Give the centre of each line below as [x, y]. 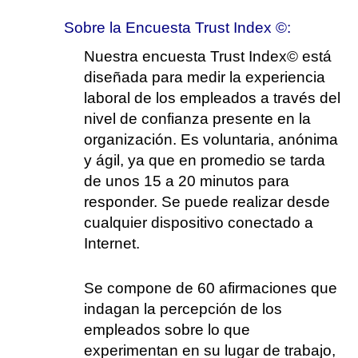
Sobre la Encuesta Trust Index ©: [177, 28]
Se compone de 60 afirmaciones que [211, 288]
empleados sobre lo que [167, 330]
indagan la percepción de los [183, 309]
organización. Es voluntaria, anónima [211, 139]
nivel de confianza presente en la [197, 119]
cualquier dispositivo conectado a [199, 223]
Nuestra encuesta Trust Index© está [208, 56]
